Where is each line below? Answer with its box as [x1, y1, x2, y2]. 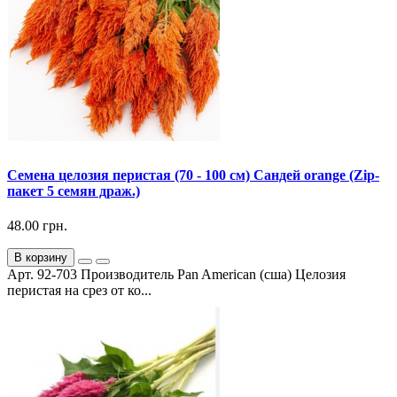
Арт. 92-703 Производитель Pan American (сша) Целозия [7, 267, 346, 282]
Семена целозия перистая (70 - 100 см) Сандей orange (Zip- [7, 167, 379, 183]
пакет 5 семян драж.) [7, 183, 140, 198]
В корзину [14, 251, 67, 264]
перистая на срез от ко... [7, 283, 152, 298]
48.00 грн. [7, 218, 67, 233]
